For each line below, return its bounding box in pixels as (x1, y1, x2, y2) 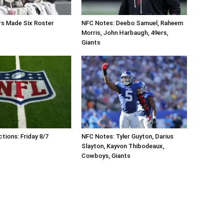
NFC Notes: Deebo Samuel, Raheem (81, 19, 183, 27)
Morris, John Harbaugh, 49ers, (81, 29, 168, 36)
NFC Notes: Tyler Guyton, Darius (81, 132, 173, 140)
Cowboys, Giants (81, 152, 130, 159)
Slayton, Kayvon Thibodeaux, (81, 142, 164, 150)
